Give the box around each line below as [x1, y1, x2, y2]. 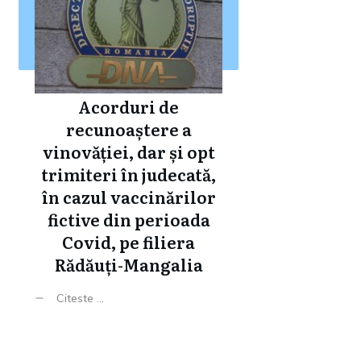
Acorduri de [78, 94, 179, 118]
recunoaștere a [65, 117, 192, 141]
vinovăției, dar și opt [42, 139, 215, 164]
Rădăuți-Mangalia [54, 252, 203, 276]
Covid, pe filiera [62, 230, 195, 254]
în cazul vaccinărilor [41, 185, 216, 209]
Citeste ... [56, 291, 104, 305]
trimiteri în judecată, [41, 162, 216, 186]
